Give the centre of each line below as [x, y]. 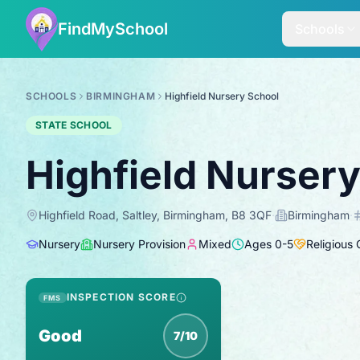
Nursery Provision [139, 244]
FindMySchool [113, 29]
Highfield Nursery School [222, 96]
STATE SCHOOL [74, 125]
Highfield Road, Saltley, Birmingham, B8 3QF [155, 215]
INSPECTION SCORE [121, 297]
